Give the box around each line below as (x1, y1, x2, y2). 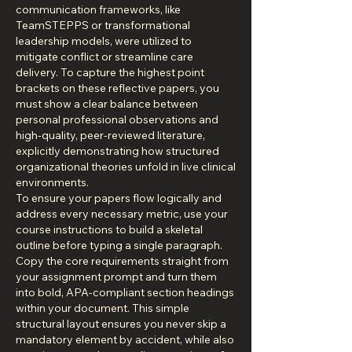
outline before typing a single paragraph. (16, 238, 222, 252)
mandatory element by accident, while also (16, 332, 234, 346)
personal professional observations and (16, 112, 218, 126)
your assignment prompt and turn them (16, 269, 217, 284)
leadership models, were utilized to (16, 34, 192, 48)
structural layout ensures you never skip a (16, 317, 226, 331)
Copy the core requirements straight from (16, 254, 229, 268)
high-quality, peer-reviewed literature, (16, 128, 205, 142)
